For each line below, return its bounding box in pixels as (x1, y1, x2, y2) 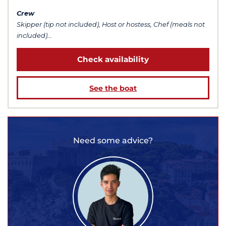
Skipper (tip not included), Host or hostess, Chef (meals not (17, 21, 205, 29)
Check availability (77, 54, 149, 65)
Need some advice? (73, 135, 153, 145)
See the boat (89, 83, 137, 93)
